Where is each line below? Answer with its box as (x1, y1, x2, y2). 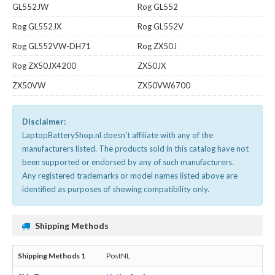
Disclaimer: (22, 116, 66, 126)
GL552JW (12, 1, 48, 12)
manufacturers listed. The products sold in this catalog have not (22, 143, 249, 153)
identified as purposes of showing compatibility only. (22, 184, 209, 194)
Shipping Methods (35, 220, 109, 231)
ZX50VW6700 (137, 80, 190, 90)
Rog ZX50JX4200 (12, 60, 76, 71)
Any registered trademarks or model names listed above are (22, 170, 238, 180)
